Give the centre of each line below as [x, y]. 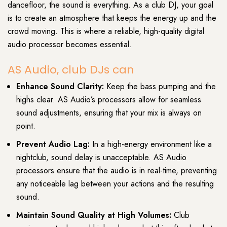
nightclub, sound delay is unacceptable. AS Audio [101, 157]
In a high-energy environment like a [151, 144]
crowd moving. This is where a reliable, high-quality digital [106, 31]
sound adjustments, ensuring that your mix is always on [109, 112]
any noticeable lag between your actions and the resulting [115, 183]
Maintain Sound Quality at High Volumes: [95, 215]
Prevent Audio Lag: [53, 144]
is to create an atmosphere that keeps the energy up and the [112, 18]
